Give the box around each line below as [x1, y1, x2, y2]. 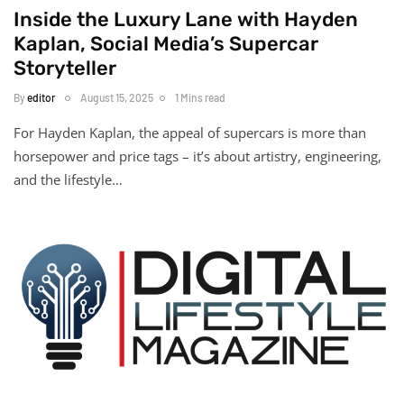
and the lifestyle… [14, 170, 123, 188]
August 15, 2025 [80, 90, 153, 104]
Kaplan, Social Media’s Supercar [14, 31, 318, 56]
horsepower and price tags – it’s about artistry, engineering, [14, 146, 381, 165]
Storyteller [14, 55, 116, 80]
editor [27, 90, 55, 104]
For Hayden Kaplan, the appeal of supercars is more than [14, 123, 366, 142]
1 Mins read [175, 90, 225, 104]
